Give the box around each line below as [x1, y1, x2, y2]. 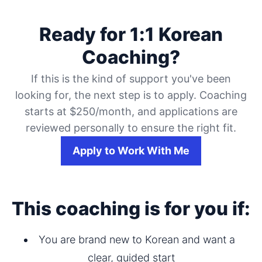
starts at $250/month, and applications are [25, 105, 237, 118]
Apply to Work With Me [73, 144, 189, 157]
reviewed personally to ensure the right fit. [26, 122, 236, 135]
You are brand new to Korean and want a [39, 233, 235, 246]
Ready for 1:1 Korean [39, 22, 223, 46]
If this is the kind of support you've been [31, 73, 231, 85]
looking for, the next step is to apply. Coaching [15, 89, 247, 102]
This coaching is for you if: [12, 197, 250, 220]
